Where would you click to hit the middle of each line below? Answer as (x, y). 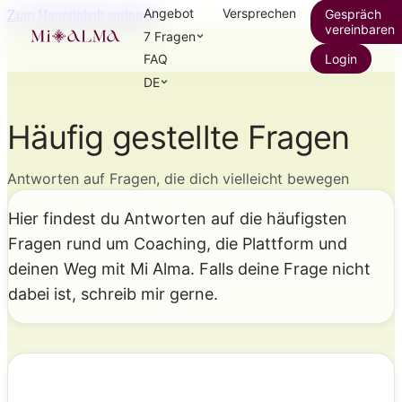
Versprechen (259, 13)
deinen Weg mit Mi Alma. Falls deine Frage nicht (189, 268)
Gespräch (353, 13)
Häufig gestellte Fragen (179, 137)
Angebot (169, 13)
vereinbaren (360, 29)
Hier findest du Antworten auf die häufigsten (178, 218)
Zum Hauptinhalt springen (82, 15)
